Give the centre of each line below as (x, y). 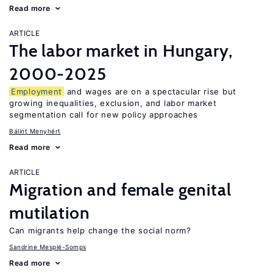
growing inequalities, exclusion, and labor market (113, 103)
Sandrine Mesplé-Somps (48, 247)
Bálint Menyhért (35, 131)
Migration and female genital (120, 190)
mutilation (50, 213)
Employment (37, 91)
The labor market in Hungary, (121, 51)
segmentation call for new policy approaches (104, 115)
